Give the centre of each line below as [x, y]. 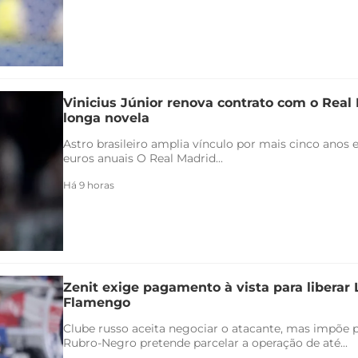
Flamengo [97, 303]
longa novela [106, 118]
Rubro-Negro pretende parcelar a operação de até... [205, 343]
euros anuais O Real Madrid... [143, 159]
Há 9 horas [89, 185]
